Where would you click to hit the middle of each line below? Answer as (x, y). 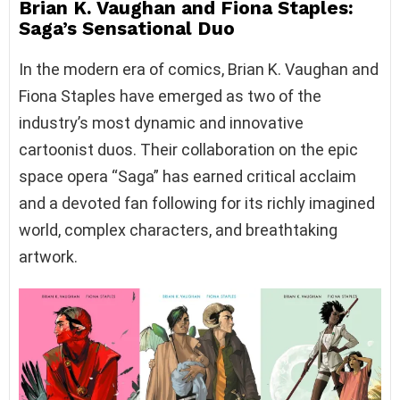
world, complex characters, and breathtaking (178, 230)
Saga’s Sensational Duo (127, 29)
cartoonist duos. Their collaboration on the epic (188, 150)
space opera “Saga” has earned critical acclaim (187, 177)
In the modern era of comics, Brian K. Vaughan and (199, 70)
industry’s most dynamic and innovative (161, 123)
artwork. (48, 257)
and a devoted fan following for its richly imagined (197, 204)
